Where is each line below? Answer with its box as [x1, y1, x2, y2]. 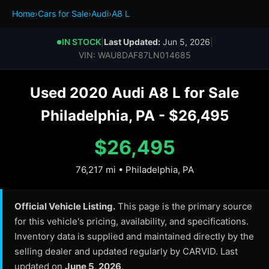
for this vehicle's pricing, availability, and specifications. [14, 216, 249, 227]
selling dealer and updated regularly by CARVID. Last [14, 246, 238, 257]
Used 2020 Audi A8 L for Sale [30, 84, 239, 101]
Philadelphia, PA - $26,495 [40, 107, 229, 124]
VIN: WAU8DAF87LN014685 [78, 50, 191, 60]
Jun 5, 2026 [160, 37, 210, 47]
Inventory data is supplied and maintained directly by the [14, 231, 254, 242]
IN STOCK [61, 37, 101, 47]
